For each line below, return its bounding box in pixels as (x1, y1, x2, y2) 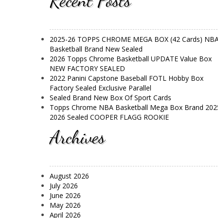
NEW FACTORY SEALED (50, 64, 125, 73)
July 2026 (50, 181, 78, 191)
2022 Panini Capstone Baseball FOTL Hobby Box (50, 73, 203, 83)
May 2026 (50, 200, 81, 210)
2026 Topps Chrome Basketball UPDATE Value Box (50, 54, 212, 64)
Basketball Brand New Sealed (50, 44, 143, 54)
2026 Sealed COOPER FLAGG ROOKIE (50, 112, 169, 122)
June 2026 (50, 191, 81, 200)
